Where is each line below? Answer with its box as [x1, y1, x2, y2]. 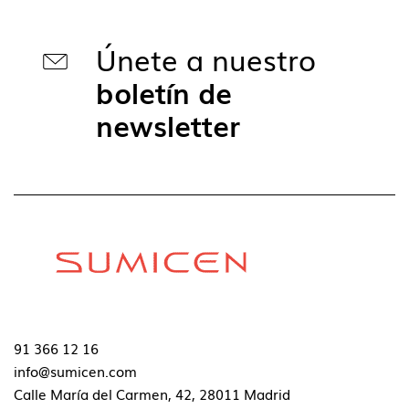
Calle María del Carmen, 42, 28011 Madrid [14, 383, 290, 404]
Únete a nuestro [96, 38, 316, 80]
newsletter [96, 104, 240, 146]
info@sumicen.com [14, 360, 137, 381]
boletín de [96, 71, 232, 113]
